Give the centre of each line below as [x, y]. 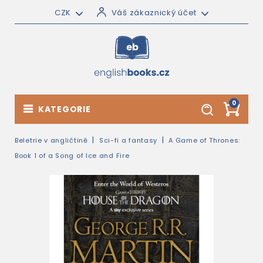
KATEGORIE [65, 109]
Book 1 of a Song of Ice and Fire [72, 156]
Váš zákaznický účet [154, 13]
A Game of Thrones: [204, 140]
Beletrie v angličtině [51, 140]
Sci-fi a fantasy [128, 140]
